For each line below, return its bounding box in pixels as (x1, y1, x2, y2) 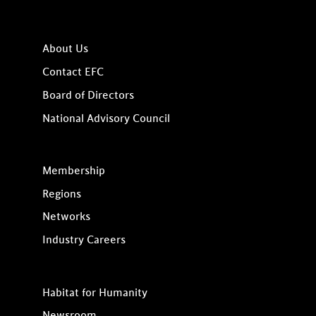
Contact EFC (42, 64, 104, 80)
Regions (42, 186, 81, 202)
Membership (42, 163, 105, 178)
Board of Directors (42, 87, 134, 103)
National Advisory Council (42, 111, 170, 126)
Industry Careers (42, 233, 126, 248)
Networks (42, 209, 90, 225)
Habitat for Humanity (42, 285, 147, 300)
